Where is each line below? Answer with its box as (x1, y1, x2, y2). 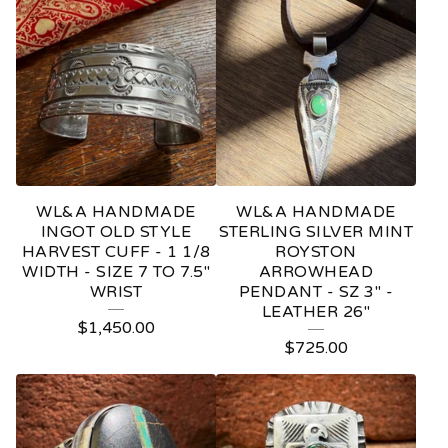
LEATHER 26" (261, 301, 371, 322)
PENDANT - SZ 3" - (238, 281, 394, 302)
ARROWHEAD (258, 261, 374, 282)
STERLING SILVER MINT (219, 221, 413, 242)
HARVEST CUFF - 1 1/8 (21, 241, 211, 262)
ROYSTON (275, 241, 357, 262)
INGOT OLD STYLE (40, 221, 192, 242)
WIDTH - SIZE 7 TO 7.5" (22, 261, 210, 282)
